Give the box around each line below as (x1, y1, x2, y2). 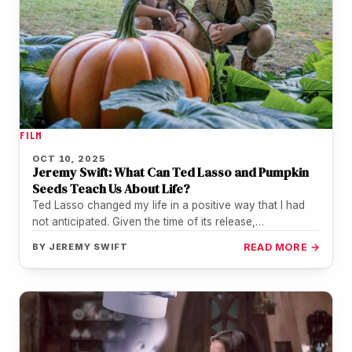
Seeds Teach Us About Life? (32, 179, 190, 197)
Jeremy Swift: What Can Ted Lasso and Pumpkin (32, 163, 309, 181)
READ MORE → (243, 240, 320, 253)
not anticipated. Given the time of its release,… (32, 214, 264, 228)
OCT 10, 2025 (32, 152, 105, 164)
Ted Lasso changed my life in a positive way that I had (32, 198, 305, 211)
